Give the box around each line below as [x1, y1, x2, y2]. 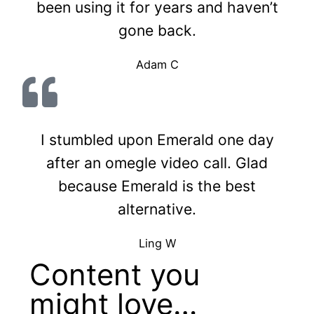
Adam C [135, 57, 179, 72]
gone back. [118, 21, 196, 40]
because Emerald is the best [58, 177, 256, 196]
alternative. [118, 200, 196, 219]
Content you [29, 257, 200, 293]
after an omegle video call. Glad [46, 153, 268, 172]
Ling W [138, 236, 176, 251]
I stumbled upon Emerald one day [40, 130, 274, 149]
